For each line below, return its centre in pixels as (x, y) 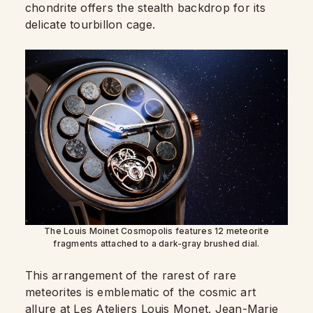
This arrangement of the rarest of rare (131, 275)
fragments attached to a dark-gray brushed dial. (156, 243)
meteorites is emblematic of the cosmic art (141, 292)
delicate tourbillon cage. (90, 25)
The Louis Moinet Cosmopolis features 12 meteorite (156, 231)
